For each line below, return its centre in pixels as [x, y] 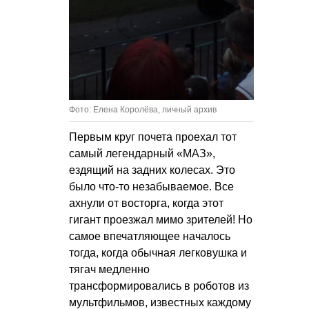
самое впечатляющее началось [150, 237]
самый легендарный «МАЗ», [142, 154]
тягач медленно [109, 270]
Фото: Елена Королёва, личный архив [143, 110]
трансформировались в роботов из [159, 286]
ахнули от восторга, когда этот [146, 203]
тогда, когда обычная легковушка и [158, 253]
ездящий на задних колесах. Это [152, 170]
